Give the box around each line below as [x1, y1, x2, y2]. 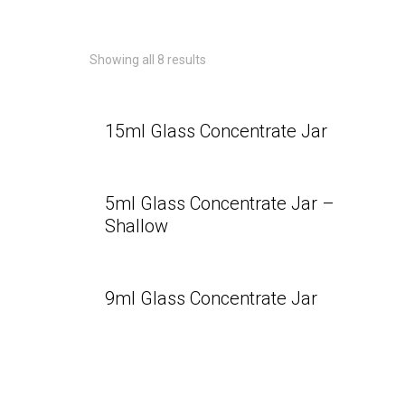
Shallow [104, 215, 168, 237]
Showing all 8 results [89, 52, 206, 67]
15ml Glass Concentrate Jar [104, 120, 327, 142]
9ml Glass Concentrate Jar [104, 287, 317, 309]
